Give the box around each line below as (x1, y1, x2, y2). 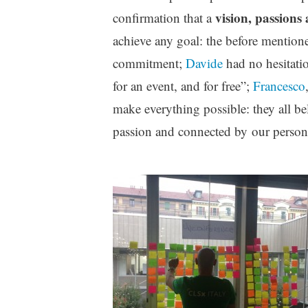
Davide (185, 54, 223, 71)
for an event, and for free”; (112, 76, 253, 94)
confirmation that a (112, 8, 215, 26)
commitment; (112, 54, 186, 71)
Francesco (252, 76, 305, 94)
